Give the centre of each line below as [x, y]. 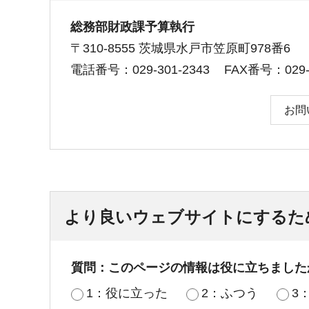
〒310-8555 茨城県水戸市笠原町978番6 [180, 49]
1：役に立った [127, 293]
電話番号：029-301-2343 [140, 70]
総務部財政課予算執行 [132, 27]
